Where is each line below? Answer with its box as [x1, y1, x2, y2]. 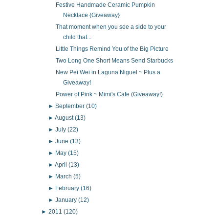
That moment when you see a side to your [55, 23, 166, 31]
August [55, 114, 75, 122]
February [55, 184, 81, 192]
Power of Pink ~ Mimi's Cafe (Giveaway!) [55, 91, 163, 98]
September [55, 103, 87, 110]
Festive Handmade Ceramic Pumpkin [55, 1, 155, 9]
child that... [63, 34, 91, 41]
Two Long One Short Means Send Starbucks [55, 57, 173, 65]
